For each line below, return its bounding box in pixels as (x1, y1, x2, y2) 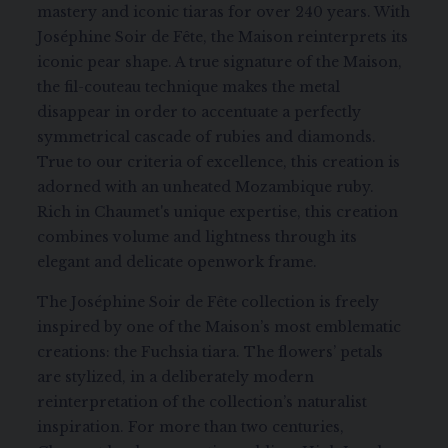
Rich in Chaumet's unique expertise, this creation (37, 203, 399, 221)
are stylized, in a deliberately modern (37, 368, 315, 386)
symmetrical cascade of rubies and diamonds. (37, 128, 377, 146)
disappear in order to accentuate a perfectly (37, 103, 362, 121)
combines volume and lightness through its (37, 228, 358, 246)
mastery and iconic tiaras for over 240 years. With (37, 3, 411, 21)
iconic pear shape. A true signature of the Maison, (37, 53, 403, 71)
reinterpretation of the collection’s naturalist (37, 393, 368, 411)
